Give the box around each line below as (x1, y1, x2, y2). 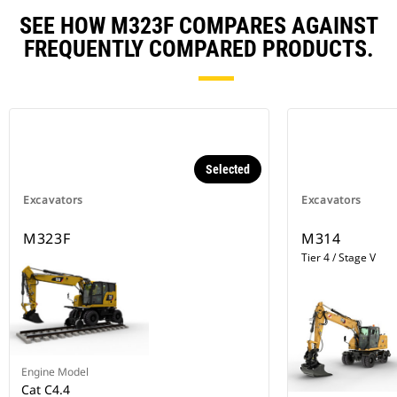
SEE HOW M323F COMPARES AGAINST (19, 12, 378, 40)
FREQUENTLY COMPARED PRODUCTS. (23, 35, 374, 63)
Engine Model (21, 364, 89, 380)
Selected (206, 162, 250, 177)
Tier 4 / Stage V (301, 250, 376, 266)
